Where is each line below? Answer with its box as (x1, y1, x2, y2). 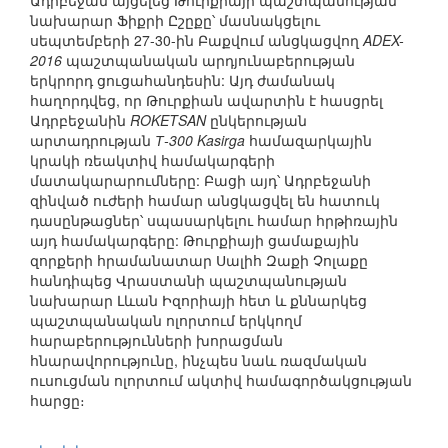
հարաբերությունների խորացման (30, 330, 283, 351)
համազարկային (245, 130, 372, 151)
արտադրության (30, 130, 155, 151)
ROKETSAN (130, 110, 206, 131)
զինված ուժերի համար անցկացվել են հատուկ (30, 190, 380, 211)
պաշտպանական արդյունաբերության (62, 50, 355, 71)
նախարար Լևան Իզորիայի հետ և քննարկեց (30, 290, 367, 311)
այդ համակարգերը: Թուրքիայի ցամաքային (30, 230, 359, 251)
